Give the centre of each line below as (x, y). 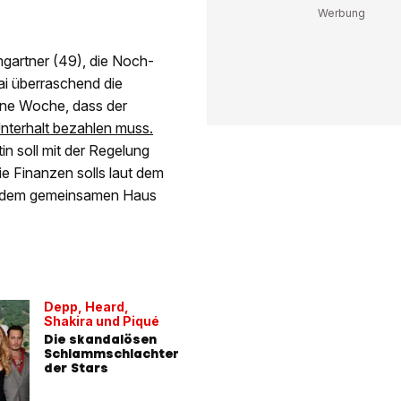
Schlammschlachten (112, 353)
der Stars (76, 367)
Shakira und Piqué (102, 320)
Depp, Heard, (86, 306)
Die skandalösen (100, 339)
